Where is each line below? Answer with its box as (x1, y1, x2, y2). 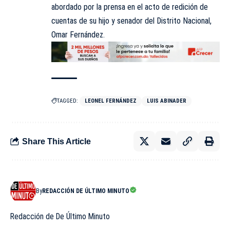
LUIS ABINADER (147, 98, 186, 105)
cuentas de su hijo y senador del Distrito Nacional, (51, 15, 212, 26)
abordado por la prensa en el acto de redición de (51, 2, 208, 12)
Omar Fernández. (51, 29, 105, 40)
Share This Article (22, 137, 91, 146)
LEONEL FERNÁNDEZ (85, 98, 137, 105)
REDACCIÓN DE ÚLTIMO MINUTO (42, 187, 129, 195)
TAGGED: (57, 98, 78, 105)
